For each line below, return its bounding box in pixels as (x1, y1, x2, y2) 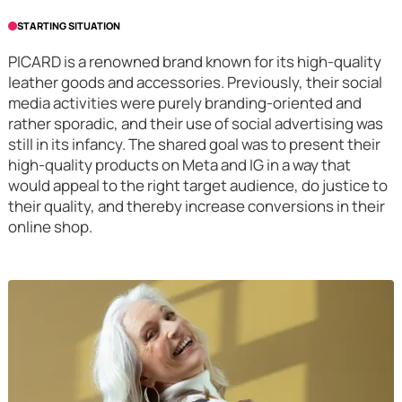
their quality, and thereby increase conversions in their (7, 195, 385, 216)
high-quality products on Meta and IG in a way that (7, 153, 351, 175)
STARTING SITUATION (16, 18, 120, 32)
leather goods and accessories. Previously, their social (7, 71, 382, 92)
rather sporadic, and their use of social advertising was (7, 112, 383, 134)
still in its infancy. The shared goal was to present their (7, 133, 380, 154)
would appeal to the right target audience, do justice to (7, 174, 388, 196)
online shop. (7, 215, 92, 237)
